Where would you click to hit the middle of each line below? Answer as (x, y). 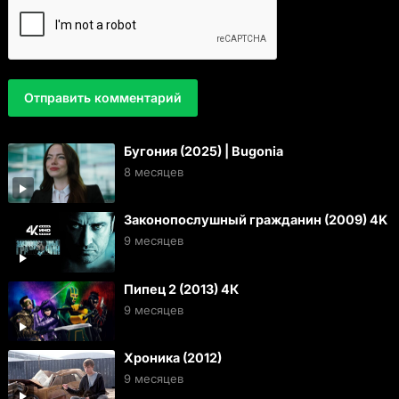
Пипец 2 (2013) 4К (181, 289)
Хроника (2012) (172, 358)
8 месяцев (153, 171)
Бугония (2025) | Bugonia (203, 151)
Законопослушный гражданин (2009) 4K (255, 220)
